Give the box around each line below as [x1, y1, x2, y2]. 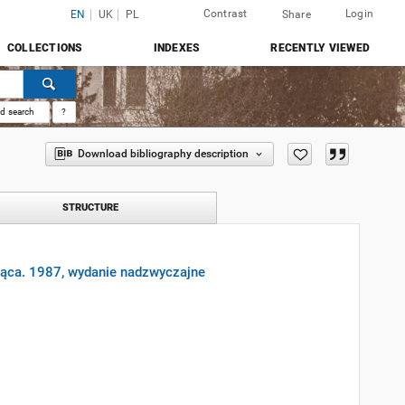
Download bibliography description [77, 147, 249, 160]
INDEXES [153, 42, 201, 54]
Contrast [202, 7, 248, 20]
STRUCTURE [62, 202, 118, 213]
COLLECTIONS [6, 42, 83, 54]
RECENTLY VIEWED [270, 42, 370, 54]
